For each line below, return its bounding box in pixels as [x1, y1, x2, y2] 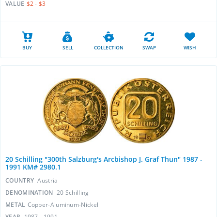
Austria [37, 176, 58, 185]
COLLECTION [93, 44, 124, 51]
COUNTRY [5, 176, 36, 185]
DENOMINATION [5, 188, 55, 197]
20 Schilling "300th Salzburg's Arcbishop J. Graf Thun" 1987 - [5, 155, 202, 164]
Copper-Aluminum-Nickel [27, 201, 99, 209]
